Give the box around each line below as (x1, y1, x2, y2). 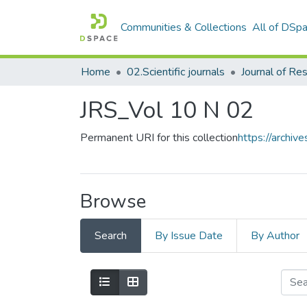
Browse (80, 188, 146, 214)
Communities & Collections (121, 20, 247, 35)
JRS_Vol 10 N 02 (80, 95, 254, 126)
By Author (251, 228, 299, 243)
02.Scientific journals (127, 64, 225, 79)
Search (95, 228, 127, 243)
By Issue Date (155, 228, 223, 243)
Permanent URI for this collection (80, 130, 238, 145)
